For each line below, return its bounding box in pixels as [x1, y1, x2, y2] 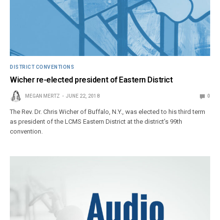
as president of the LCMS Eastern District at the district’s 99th [10, 118, 183, 126]
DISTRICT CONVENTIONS [10, 64, 74, 70]
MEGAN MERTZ [25, 93, 60, 99]
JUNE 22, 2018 [66, 93, 100, 99]
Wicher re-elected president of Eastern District [10, 75, 173, 85]
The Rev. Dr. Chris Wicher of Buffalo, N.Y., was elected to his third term [10, 108, 206, 116]
